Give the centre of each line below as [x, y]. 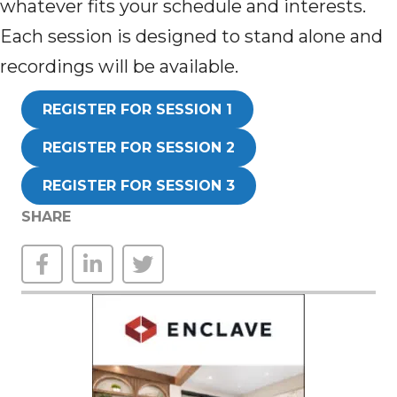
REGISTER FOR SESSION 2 [139, 148]
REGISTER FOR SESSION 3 [139, 186]
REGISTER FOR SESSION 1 [137, 110]
